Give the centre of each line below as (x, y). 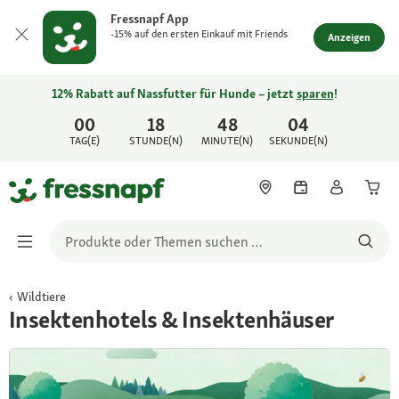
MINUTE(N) (228, 141)
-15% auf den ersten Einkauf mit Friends (199, 34)
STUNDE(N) (156, 141)
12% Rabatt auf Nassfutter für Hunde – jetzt (174, 94)
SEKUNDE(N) (299, 141)
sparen (315, 94)
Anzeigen (349, 37)
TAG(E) (85, 141)
